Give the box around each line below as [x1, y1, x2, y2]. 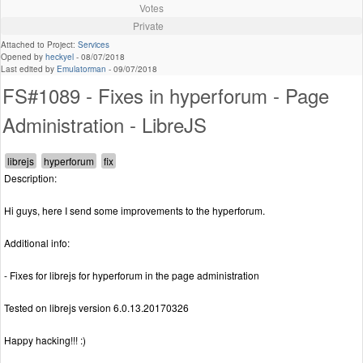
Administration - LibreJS [2, 110, 207, 139]
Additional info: [4, 236, 70, 250]
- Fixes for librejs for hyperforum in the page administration [4, 268, 259, 283]
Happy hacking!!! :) [4, 333, 86, 348]
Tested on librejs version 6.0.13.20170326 [4, 301, 189, 315]
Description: [4, 171, 57, 186]
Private [132, 19, 164, 33]
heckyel [45, 51, 74, 63]
